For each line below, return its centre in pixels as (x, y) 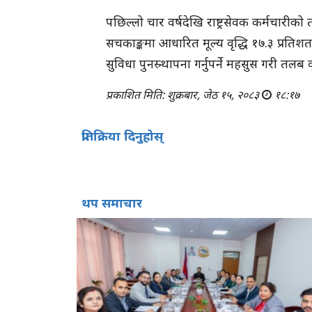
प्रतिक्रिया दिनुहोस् (122, 135)
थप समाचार (112, 202)
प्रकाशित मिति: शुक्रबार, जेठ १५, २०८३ (184, 94)
